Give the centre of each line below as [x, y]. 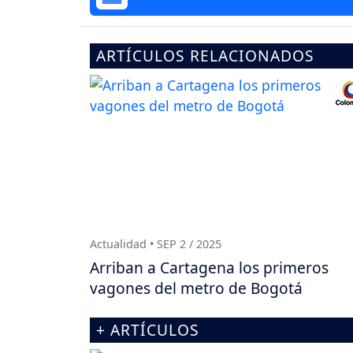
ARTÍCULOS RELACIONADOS [205, 56]
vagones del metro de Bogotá [196, 288]
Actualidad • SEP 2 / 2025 [156, 243]
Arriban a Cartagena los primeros [209, 268]
